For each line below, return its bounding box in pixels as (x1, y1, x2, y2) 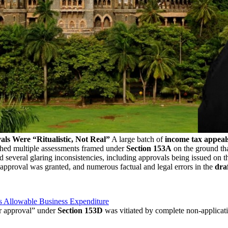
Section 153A (126, 144, 172, 153)
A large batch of (110, 134, 163, 144)
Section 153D (58, 206, 103, 215)
